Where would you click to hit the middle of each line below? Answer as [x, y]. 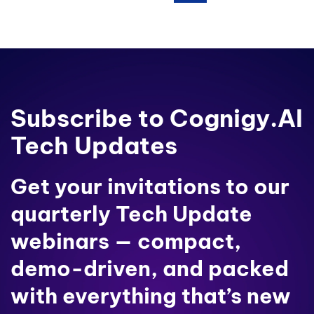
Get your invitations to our [150, 186]
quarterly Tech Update [131, 213]
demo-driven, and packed [150, 268]
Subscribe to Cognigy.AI [157, 118]
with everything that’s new [151, 295]
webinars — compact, [126, 241]
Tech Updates [94, 145]
